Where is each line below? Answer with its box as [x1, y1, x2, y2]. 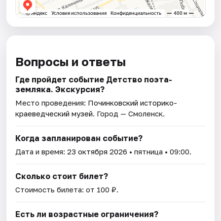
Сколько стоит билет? [15, 171, 109, 181]
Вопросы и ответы [15, 54, 126, 69]
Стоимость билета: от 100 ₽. [15, 184, 119, 194]
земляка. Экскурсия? [15, 84, 105, 94]
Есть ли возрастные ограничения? [15, 209, 159, 219]
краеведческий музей [15, 109, 93, 118]
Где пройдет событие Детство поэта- [15, 74, 173, 84]
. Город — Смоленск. [93, 109, 165, 118]
